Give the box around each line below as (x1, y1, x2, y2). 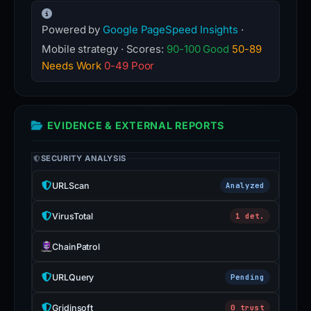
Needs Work (42, 59, 102, 72)
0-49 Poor (104, 59, 155, 72)
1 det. (235, 210, 264, 221)
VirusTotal (52, 210, 94, 221)
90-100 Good (166, 42, 230, 56)
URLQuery (52, 271, 94, 283)
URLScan (52, 180, 90, 191)
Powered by (42, 23, 103, 36)
